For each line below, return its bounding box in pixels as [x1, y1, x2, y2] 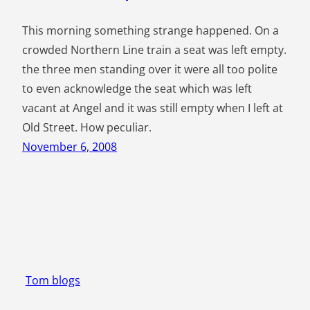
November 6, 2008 [22, 139, 117, 155]
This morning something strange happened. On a [22, 23, 279, 39]
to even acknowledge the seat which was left [22, 81, 252, 97]
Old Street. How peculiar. [22, 120, 152, 136]
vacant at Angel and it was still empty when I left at [22, 100, 283, 116]
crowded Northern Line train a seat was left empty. [22, 42, 286, 58]
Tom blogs [25, 273, 80, 289]
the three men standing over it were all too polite [22, 62, 277, 77]
